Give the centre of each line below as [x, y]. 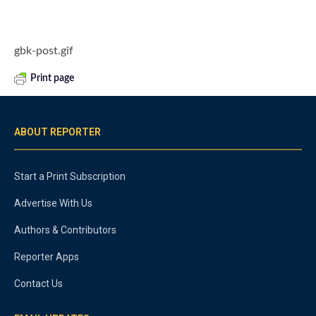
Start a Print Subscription [70, 177]
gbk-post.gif [44, 51]
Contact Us [38, 284]
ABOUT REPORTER [57, 132]
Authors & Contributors [65, 230]
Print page [52, 79]
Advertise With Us [53, 203]
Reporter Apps [47, 257]
